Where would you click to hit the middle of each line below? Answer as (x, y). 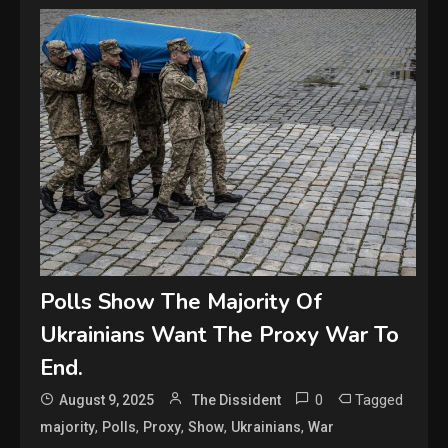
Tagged (379, 400)
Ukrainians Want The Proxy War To (220, 335)
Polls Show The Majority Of (181, 302)
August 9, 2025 (107, 400)
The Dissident (237, 400)
